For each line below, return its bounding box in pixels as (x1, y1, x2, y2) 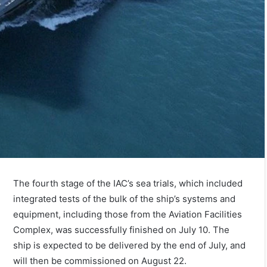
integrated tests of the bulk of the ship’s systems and (13, 193, 236, 204)
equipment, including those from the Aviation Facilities (13, 208, 243, 220)
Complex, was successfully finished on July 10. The (13, 223, 230, 235)
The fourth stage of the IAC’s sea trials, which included (13, 177, 243, 189)
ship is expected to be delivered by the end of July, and (13, 239, 246, 251)
